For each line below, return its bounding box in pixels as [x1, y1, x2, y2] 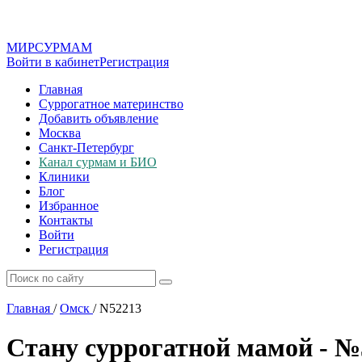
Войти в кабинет [6, 55, 99, 69]
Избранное [39, 199, 99, 213]
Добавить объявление [39, 112, 158, 125]
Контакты [39, 213, 93, 227]
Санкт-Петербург [39, 141, 134, 154]
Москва [39, 126, 81, 140]
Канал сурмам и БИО [39, 155, 157, 169]
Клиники [39, 170, 90, 183]
